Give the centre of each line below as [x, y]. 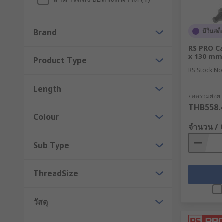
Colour [46, 117]
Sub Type [51, 145]
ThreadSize [56, 173]
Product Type [60, 60]
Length [47, 89]
